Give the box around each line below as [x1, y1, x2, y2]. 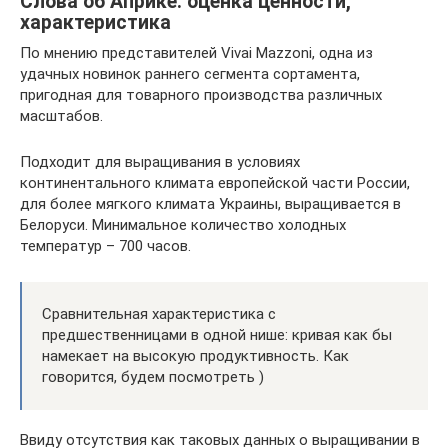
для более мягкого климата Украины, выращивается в [20, 194, 401, 213]
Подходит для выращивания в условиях [20, 152, 300, 171]
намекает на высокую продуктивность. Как [42, 346, 349, 365]
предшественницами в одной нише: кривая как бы [42, 325, 392, 344]
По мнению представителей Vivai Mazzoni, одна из [20, 43, 373, 62]
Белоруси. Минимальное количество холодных [20, 215, 346, 234]
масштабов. [20, 106, 103, 125]
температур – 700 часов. [20, 236, 191, 255]
